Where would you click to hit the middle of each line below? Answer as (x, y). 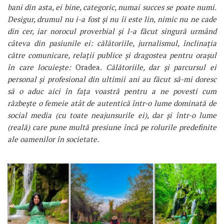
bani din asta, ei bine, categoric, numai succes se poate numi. (112, 7)
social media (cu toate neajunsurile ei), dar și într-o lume (112, 115)
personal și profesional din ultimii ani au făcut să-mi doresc (112, 79)
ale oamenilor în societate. (53, 139)
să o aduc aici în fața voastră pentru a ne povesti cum (112, 91)
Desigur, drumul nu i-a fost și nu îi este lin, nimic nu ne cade (112, 19)
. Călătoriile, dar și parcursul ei (158, 67)
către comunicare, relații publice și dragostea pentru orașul (112, 55)
